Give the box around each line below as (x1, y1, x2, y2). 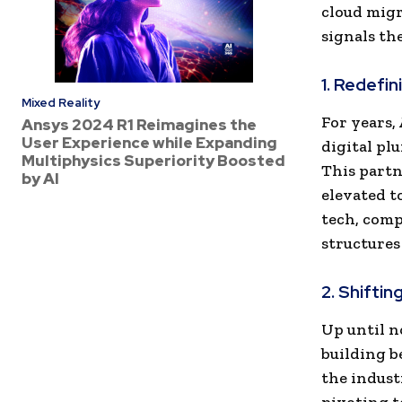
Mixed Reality (22, 95, 100, 110)
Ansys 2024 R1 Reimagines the (22, 115, 257, 135)
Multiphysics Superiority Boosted (22, 151, 285, 170)
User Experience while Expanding (22, 133, 277, 153)
